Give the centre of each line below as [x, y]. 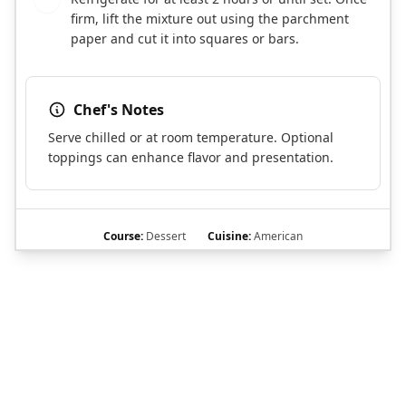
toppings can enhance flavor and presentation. [191, 158]
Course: [123, 237]
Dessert [164, 237]
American [277, 237]
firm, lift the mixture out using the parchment [210, 19]
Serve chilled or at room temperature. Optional [191, 138]
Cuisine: [229, 237]
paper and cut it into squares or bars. [185, 39]
